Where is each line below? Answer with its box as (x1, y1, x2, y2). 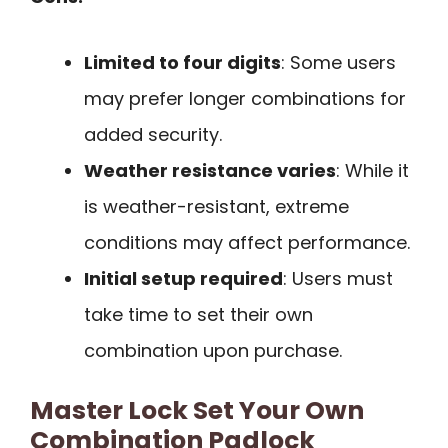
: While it (336, 158, 409, 184)
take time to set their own (84, 302, 313, 328)
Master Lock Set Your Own (30, 393, 364, 429)
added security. (84, 122, 222, 148)
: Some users (281, 50, 396, 76)
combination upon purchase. (84, 338, 342, 364)
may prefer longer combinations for (84, 86, 406, 112)
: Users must (283, 266, 393, 292)
